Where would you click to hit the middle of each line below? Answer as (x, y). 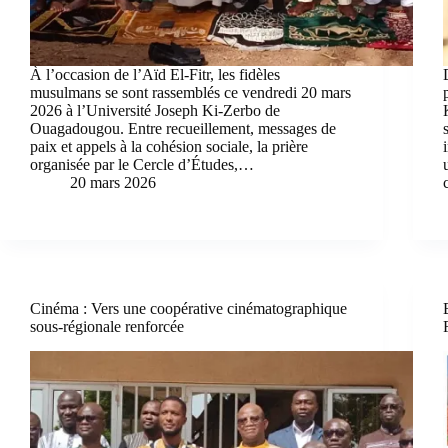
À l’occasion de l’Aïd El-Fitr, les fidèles (155, 74)
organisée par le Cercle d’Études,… (142, 164)
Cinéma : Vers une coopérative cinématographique (188, 308)
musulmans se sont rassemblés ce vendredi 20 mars (190, 92)
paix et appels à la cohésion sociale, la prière (169, 146)
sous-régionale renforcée (107, 326)
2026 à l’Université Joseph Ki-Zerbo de (155, 110)
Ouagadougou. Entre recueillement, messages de (183, 128)
